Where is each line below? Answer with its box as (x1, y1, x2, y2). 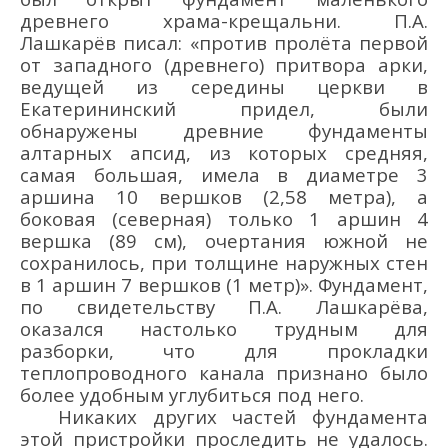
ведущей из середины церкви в (20, 74, 428, 100)
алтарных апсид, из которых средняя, (20, 140, 428, 166)
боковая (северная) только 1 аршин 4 (20, 206, 428, 232)
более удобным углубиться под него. (20, 382, 364, 408)
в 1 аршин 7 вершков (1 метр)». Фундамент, (20, 272, 428, 298)
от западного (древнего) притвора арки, (20, 52, 428, 78)
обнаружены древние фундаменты (20, 118, 428, 144)
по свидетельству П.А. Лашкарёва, (20, 294, 428, 320)
